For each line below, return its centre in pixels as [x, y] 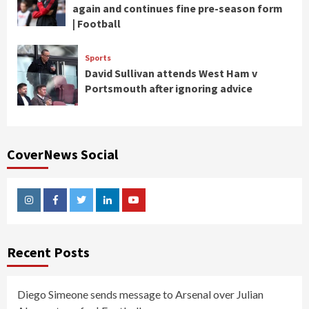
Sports [98, 58]
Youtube [151, 210]
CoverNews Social [62, 154]
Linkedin [124, 210]
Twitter [97, 210]
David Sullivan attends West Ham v [171, 73]
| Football [96, 23]
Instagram [50, 210]
